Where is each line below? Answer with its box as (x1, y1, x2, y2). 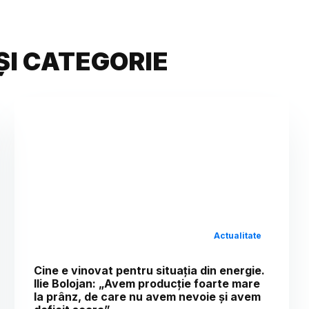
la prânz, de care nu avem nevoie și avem (34, 290, 261, 304)
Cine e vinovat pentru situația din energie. (34, 263, 266, 278)
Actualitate (214, 230, 262, 241)
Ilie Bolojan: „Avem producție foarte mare (34, 277, 261, 291)
